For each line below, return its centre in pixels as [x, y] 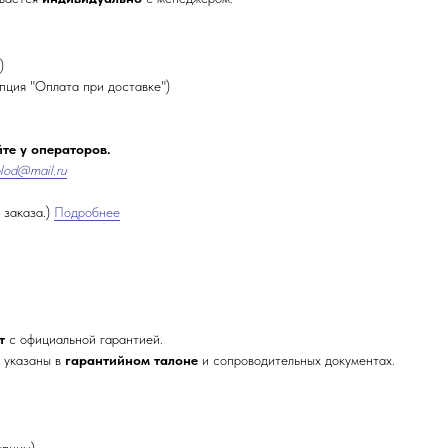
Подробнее [87, 211]
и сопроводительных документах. [296, 359]
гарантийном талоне [131, 359]
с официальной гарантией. [84, 338]
